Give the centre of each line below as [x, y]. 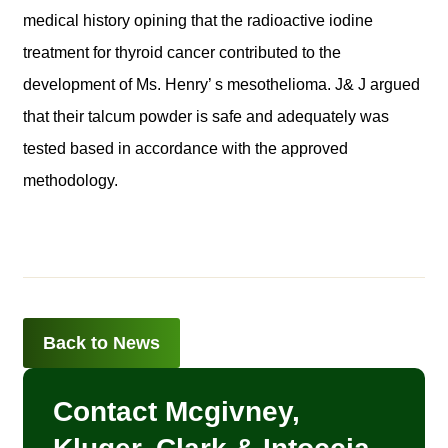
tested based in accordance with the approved [185, 148]
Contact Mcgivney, [176, 411]
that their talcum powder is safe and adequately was [206, 116]
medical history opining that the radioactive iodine [198, 20]
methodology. [70, 180]
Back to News [101, 342]
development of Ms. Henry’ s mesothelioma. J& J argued [221, 84]
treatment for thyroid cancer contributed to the [182, 52]
